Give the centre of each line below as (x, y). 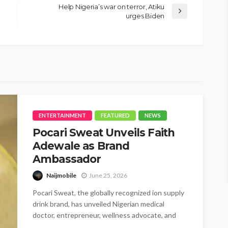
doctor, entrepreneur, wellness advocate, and (104, 215)
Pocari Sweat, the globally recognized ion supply (108, 193)
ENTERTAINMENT (62, 116)
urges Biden (145, 16)
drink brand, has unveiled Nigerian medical (98, 204)
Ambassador (67, 159)
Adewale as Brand (81, 146)
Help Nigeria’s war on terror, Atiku (111, 7)
